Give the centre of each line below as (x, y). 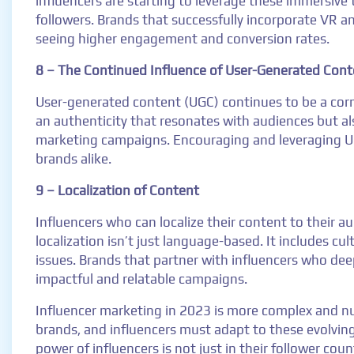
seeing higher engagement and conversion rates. (183, 39)
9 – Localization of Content (117, 191)
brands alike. (73, 159)
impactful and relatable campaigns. (141, 279)
